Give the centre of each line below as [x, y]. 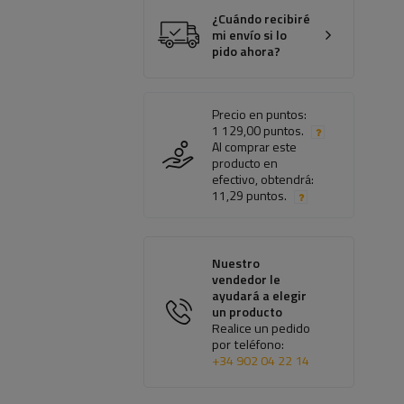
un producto [248, 312]
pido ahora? [247, 52]
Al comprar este [255, 147]
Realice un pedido [262, 329]
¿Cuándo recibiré [262, 19]
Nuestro [236, 264]
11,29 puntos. [250, 196]
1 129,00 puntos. [258, 131]
